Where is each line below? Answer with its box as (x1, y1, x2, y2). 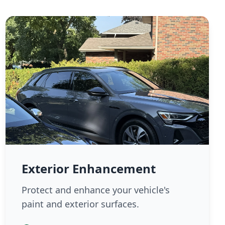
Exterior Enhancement (21, 160, 156, 177)
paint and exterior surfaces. (21, 198, 139, 210)
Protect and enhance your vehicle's (21, 184, 170, 196)
